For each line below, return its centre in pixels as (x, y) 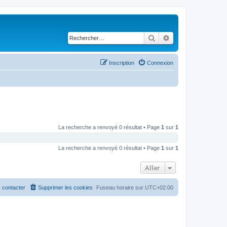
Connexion (160, 63)
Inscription (122, 63)
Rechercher (173, 37)
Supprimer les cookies (65, 187)
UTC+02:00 (159, 187)
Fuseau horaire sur (121, 187)
